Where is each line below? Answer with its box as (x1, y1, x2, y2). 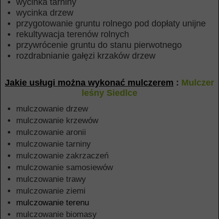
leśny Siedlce (82, 88, 137, 98)
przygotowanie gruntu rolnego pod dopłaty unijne (16, 19, 206, 28)
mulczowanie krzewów (16, 116, 98, 125)
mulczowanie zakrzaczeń (16, 151, 109, 160)
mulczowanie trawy (16, 175, 86, 184)
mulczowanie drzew (16, 104, 88, 113)
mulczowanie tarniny (16, 139, 91, 149)
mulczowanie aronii (16, 128, 86, 137)
